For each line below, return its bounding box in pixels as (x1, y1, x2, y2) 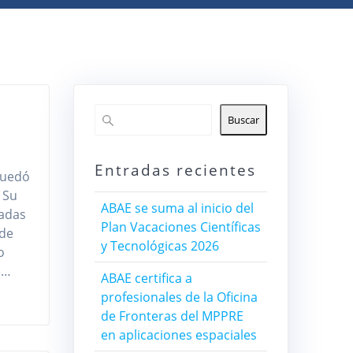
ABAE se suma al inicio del (100, 199, 254, 217)
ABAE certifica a (100, 269, 192, 288)
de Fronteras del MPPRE (100, 307, 243, 325)
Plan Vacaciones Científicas (100, 218, 261, 236)
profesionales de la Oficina (100, 288, 258, 307)
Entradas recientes (94, 159, 256, 181)
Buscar (228, 113, 260, 128)
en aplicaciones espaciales (100, 326, 257, 344)
